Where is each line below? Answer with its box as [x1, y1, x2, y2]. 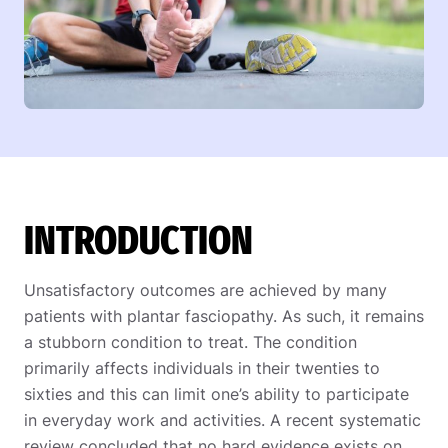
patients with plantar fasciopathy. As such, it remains [24, 305, 424, 326]
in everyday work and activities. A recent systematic [24, 409, 421, 430]
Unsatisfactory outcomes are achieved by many [24, 279, 387, 300]
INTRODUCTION [24, 216, 253, 265]
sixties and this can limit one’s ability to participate [24, 383, 409, 404]
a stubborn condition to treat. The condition [24, 331, 357, 352]
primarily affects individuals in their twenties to [24, 357, 380, 378]
